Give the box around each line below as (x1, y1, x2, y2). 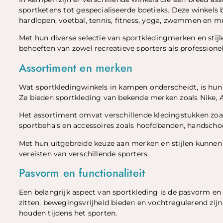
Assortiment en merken (19, 59, 133, 76)
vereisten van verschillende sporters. (19, 149, 149, 158)
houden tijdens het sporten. (19, 209, 117, 218)
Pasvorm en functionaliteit (19, 165, 145, 181)
